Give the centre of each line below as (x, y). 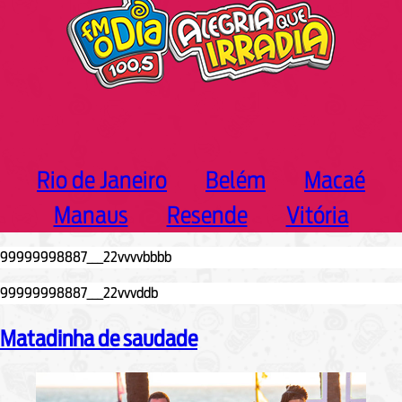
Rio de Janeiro (102, 179)
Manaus (91, 214)
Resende (207, 214)
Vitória (317, 214)
